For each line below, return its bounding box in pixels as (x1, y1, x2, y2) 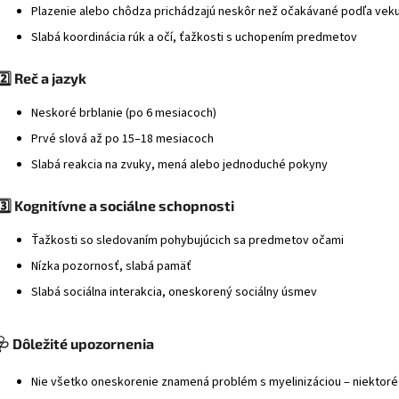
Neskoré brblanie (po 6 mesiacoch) (31, 103, 216, 122)
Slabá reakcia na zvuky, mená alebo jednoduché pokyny (31, 155, 328, 174)
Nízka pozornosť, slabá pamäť (31, 256, 191, 275)
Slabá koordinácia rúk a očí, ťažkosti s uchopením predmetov (31, 28, 357, 46)
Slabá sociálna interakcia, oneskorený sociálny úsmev (31, 282, 317, 301)
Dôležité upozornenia (12, 335, 154, 353)
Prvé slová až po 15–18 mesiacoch (31, 129, 214, 148)
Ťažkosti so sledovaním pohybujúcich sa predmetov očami (31, 231, 344, 249)
